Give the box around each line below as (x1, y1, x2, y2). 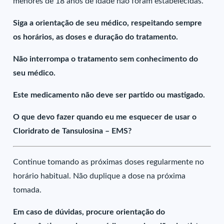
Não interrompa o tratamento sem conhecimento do (13, 55, 198, 63)
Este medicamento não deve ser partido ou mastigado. (13, 91, 205, 99)
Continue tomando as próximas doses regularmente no (13, 158, 204, 166)
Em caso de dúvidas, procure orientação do (13, 208, 165, 216)
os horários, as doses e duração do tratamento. (13, 33, 178, 41)
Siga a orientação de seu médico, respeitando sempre (13, 19, 202, 27)
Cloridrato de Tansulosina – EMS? (13, 127, 132, 135)
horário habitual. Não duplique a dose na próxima (13, 172, 186, 180)
